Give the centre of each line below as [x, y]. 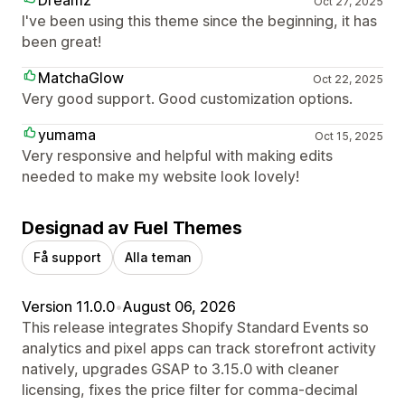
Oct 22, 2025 [348, 79]
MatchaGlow [81, 77]
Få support [67, 257]
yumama [67, 134]
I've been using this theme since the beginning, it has [199, 20]
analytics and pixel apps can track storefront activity [199, 348]
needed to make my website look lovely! [160, 176]
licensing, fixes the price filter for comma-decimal [190, 389]
